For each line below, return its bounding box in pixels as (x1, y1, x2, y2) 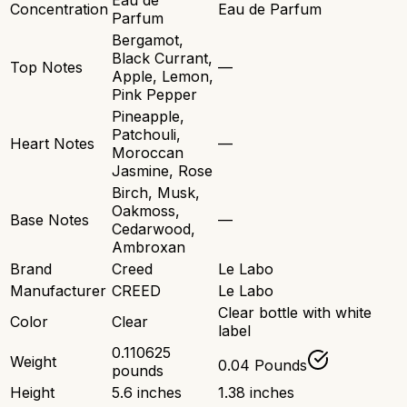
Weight (10, 352, 56, 372)
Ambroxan (112, 238, 185, 257)
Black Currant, (112, 49, 213, 68)
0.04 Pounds (218, 356, 307, 375)
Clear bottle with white (218, 303, 372, 323)
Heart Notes (10, 134, 94, 154)
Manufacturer (10, 282, 106, 301)
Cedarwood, (112, 220, 195, 239)
